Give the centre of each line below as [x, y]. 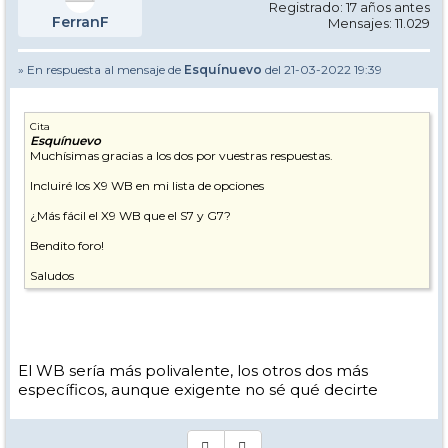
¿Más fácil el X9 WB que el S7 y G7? [130, 215]
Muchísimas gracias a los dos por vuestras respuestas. [181, 155]
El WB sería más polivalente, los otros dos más [193, 370]
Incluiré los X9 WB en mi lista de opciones [147, 185]
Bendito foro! [67, 245]
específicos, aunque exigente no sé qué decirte [198, 389]
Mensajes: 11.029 [379, 23]
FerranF [80, 22]
